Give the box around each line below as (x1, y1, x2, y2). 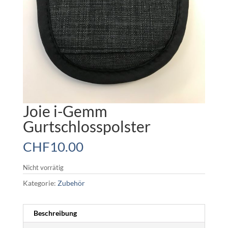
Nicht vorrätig (22, 163, 64, 172)
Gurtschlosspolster (22, 117, 151, 135)
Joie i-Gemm (22, 101, 107, 120)
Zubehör (57, 178, 85, 187)
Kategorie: (22, 178, 58, 187)
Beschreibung (33, 208, 77, 217)
